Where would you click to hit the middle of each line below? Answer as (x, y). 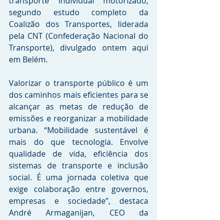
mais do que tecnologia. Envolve (79, 142)
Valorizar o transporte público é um (79, 83)
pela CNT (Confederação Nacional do (79, 36)
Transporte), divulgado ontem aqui (79, 48)
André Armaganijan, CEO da (79, 213)
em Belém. (29, 59)
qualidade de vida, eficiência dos (79, 154)
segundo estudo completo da (79, 12)
